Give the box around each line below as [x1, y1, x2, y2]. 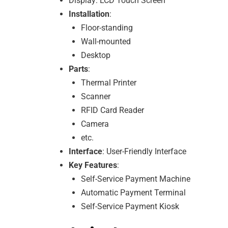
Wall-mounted [81, 36, 131, 46]
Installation [69, 9, 109, 19]
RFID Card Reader [81, 105, 144, 115]
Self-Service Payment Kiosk [81, 201, 179, 211]
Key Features [69, 160, 117, 170]
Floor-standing [81, 22, 133, 33]
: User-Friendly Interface [102, 146, 186, 156]
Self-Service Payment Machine [81, 174, 190, 184]
